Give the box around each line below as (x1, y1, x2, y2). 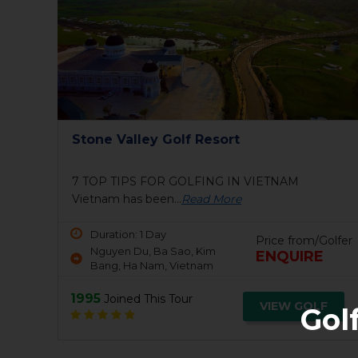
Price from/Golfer (255, 233, 352, 248)
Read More (181, 191, 241, 206)
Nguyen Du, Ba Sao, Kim (90, 244, 216, 257)
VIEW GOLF (259, 298, 328, 313)
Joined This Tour (101, 291, 193, 306)
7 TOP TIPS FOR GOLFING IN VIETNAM (72, 173, 299, 189)
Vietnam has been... (72, 191, 181, 206)
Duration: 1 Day (90, 227, 166, 241)
